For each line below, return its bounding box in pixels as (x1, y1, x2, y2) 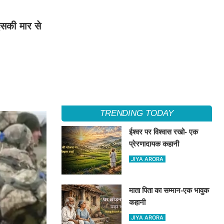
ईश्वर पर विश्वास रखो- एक (129, 127, 198, 136)
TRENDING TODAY (99, 108, 173, 118)
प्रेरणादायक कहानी (129, 139, 179, 148)
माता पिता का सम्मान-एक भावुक (129, 186, 209, 194)
